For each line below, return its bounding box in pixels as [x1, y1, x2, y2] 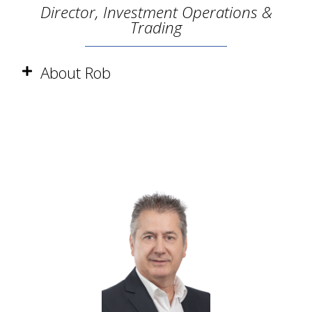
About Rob [40, 62, 111, 84]
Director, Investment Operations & [40, 1, 272, 24]
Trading [130, 17, 182, 39]
